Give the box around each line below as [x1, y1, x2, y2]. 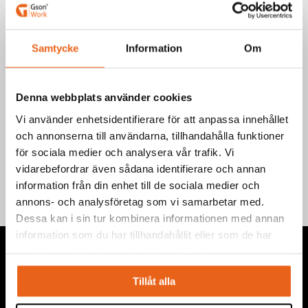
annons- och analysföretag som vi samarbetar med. [16, 195, 264, 207]
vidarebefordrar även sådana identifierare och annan [16, 162, 266, 174]
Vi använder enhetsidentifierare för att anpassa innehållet [16, 113, 288, 124]
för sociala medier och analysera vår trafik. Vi [16, 146, 234, 157]
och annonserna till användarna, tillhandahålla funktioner [16, 129, 285, 141]
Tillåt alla [133, 275, 175, 287]
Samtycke [31, 42, 79, 54]
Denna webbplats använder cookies [16, 91, 192, 103]
